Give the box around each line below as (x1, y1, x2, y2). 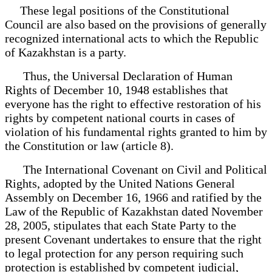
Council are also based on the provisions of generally (5, 17, 267, 31)
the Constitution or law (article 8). (5, 138, 174, 152)
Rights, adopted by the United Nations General (5, 176, 235, 190)
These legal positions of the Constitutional (5, 3, 229, 17)
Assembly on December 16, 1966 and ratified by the (5, 190, 262, 204)
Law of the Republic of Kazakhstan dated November (5, 204, 263, 218)
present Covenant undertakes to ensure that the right (5, 232, 262, 246)
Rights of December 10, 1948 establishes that (5, 83, 228, 97)
